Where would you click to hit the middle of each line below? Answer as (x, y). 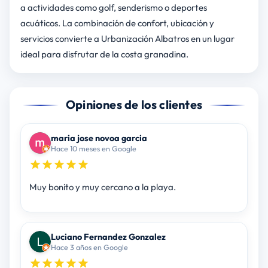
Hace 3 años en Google (89, 247)
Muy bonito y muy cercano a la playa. (102, 187)
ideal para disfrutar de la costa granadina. (104, 54)
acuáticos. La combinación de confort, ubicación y (117, 23)
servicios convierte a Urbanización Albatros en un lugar (127, 39)
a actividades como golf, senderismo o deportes (113, 8)
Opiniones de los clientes (134, 105)
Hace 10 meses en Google (93, 149)
